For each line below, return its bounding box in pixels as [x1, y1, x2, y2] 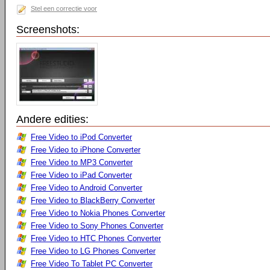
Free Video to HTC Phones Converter [31, 234, 161, 243]
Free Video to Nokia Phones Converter [31, 209, 165, 218]
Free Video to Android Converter [31, 183, 142, 192]
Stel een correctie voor [31, 5, 97, 12]
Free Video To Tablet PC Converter [31, 259, 152, 268]
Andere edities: [16, 113, 89, 125]
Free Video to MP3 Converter [31, 158, 133, 167]
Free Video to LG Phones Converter [31, 246, 155, 256]
